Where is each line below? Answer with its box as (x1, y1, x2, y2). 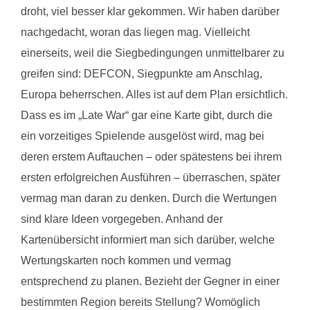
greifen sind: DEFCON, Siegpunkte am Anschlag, (21, 67, 262, 80)
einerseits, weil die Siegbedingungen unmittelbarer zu (21, 46, 284, 59)
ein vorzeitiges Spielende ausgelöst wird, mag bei (21, 129, 264, 142)
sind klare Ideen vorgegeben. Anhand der (21, 212, 223, 225)
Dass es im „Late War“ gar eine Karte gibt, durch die (21, 109, 273, 121)
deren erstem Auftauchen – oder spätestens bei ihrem (21, 150, 282, 163)
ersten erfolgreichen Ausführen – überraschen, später (21, 171, 280, 183)
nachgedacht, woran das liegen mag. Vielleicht (21, 26, 250, 38)
